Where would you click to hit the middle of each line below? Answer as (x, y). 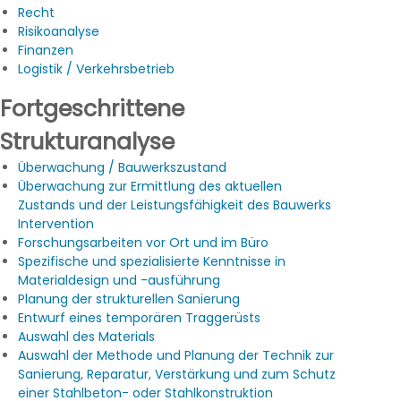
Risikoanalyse (59, 32)
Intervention (56, 224)
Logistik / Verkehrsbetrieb (97, 69)
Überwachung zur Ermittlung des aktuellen (150, 187)
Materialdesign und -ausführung (119, 281)
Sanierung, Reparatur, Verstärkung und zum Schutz (177, 375)
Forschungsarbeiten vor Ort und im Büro (144, 243)
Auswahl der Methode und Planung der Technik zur (176, 356)
